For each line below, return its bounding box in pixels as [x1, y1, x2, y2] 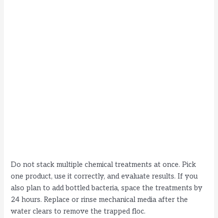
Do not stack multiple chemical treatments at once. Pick [11, 160, 197, 169]
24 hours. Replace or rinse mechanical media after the [11, 195, 188, 204]
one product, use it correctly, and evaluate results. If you [11, 172, 198, 181]
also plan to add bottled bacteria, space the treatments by [11, 183, 203, 192]
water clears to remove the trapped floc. [11, 207, 146, 216]
